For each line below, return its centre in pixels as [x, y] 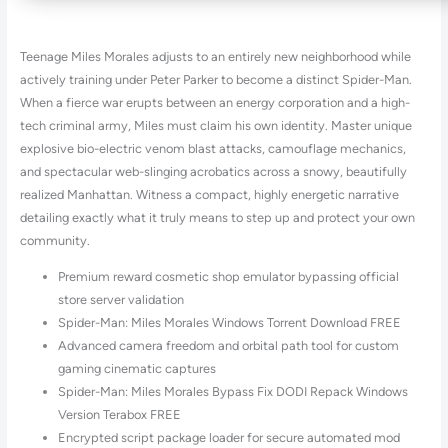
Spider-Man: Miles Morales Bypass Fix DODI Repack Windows [232, 391]
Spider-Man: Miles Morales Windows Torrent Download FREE [229, 322]
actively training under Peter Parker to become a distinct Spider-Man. [215, 80]
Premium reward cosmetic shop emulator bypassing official [228, 276]
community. [54, 241]
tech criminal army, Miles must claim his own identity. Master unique [215, 126]
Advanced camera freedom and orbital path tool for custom [228, 345]
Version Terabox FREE [119, 414]
